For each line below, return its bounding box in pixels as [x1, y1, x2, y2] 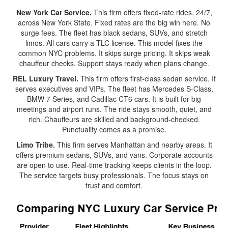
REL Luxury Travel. [12, 73, 78, 83]
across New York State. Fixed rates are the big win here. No [18, 17, 210, 27]
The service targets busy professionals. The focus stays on [19, 170, 209, 180]
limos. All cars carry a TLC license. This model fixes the [25, 38, 203, 48]
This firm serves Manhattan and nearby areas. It [54, 139, 212, 150]
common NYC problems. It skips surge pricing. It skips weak [18, 48, 210, 58]
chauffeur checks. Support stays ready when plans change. [19, 58, 209, 68]
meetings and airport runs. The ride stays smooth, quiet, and [16, 104, 212, 114]
